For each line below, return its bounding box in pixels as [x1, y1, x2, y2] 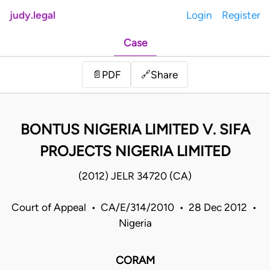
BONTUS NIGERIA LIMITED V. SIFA [20, 121, 250, 139]
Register [222, 9, 260, 21]
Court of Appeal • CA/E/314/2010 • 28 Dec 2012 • [11, 201, 259, 214]
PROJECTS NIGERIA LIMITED [39, 142, 231, 160]
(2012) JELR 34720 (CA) [78, 170, 192, 183]
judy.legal [10, 9, 55, 21]
